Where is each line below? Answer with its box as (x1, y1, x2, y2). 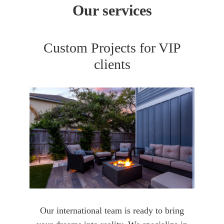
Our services (72, 1, 152, 18)
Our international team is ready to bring (40, 205, 184, 215)
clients (93, 56, 130, 72)
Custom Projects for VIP (43, 39, 181, 55)
